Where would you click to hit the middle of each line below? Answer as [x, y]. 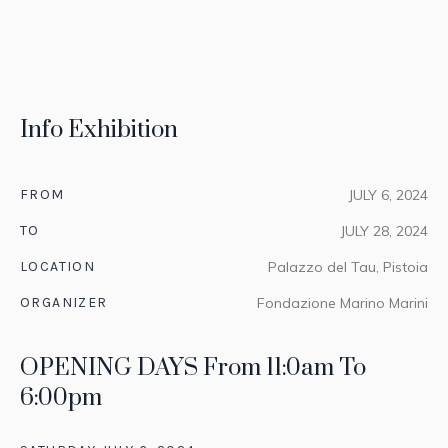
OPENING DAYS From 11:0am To [193, 368]
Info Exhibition [99, 130]
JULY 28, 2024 [384, 231]
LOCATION [58, 267]
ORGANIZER [64, 303]
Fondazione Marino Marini [342, 303]
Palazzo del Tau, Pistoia [348, 267]
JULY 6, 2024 [388, 195]
